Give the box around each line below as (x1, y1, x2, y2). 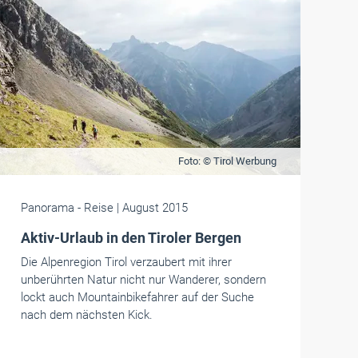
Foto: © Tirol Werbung (177, 155, 276, 167)
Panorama (20, 201, 74, 215)
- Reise (74, 201, 117, 215)
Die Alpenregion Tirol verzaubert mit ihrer (20, 255, 232, 269)
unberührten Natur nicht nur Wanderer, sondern (20, 272, 266, 287)
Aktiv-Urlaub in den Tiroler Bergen (20, 229, 241, 246)
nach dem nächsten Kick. (20, 308, 153, 322)
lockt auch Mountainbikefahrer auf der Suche (20, 290, 254, 304)
